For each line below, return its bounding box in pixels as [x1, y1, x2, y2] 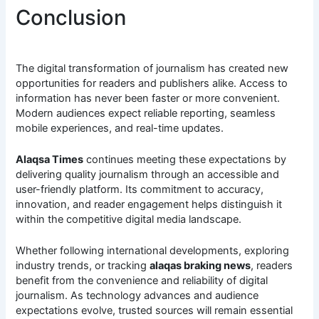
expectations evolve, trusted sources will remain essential [16, 304, 293, 318]
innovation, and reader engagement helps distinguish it [16, 198, 283, 211]
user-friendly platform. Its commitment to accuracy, [16, 183, 264, 197]
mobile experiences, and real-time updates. [16, 121, 224, 135]
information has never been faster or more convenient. [16, 91, 281, 105]
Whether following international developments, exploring [16, 244, 290, 258]
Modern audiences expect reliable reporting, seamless [16, 106, 276, 120]
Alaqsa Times [16, 153, 84, 167]
